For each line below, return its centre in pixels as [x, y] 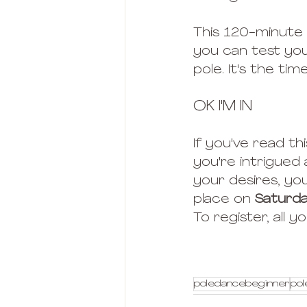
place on [224, 199]
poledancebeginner [242, 284]
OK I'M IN [223, 107]
